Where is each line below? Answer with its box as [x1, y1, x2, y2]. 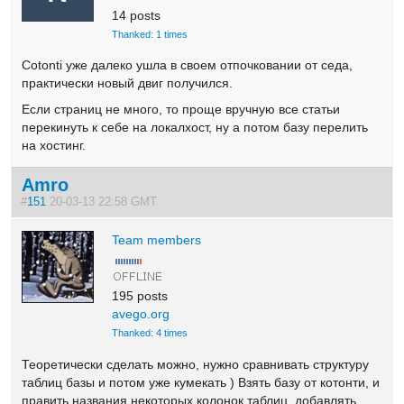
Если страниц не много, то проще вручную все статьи [22, 101, 341, 116]
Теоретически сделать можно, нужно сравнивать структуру [22, 356, 370, 372]
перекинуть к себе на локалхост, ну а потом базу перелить [22, 119, 369, 134]
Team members [112, 232, 202, 247]
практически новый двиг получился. [22, 76, 234, 91]
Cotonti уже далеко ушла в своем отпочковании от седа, [22, 58, 353, 73]
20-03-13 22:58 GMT [46, 195, 165, 208]
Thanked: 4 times [112, 327, 188, 339]
